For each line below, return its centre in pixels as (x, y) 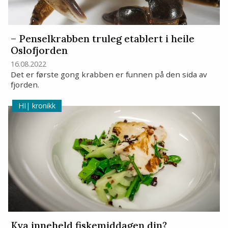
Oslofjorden (39, 51)
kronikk (43, 105)
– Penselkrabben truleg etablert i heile (102, 39)
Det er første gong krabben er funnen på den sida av (109, 74)
